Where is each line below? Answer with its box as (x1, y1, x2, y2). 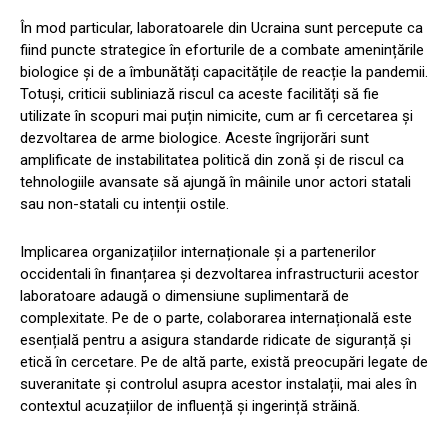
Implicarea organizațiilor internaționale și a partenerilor (20, 243, 376, 262)
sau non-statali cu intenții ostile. (20, 195, 229, 214)
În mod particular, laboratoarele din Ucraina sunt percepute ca (20, 19, 423, 38)
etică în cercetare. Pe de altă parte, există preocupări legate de (20, 353, 428, 372)
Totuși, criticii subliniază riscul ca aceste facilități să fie (20, 85, 379, 104)
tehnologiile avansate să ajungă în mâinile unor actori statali (20, 173, 411, 192)
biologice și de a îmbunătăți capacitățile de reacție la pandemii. (20, 63, 428, 82)
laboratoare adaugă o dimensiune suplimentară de (20, 287, 349, 306)
